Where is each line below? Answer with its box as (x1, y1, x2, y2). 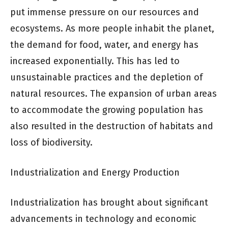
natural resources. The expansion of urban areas (10, 88, 217, 99)
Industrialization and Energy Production (10, 166, 180, 178)
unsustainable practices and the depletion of (10, 71, 203, 83)
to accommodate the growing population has (10, 104, 203, 116)
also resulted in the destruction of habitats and (10, 120, 213, 132)
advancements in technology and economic (10, 213, 196, 224)
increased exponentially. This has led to (10, 55, 180, 67)
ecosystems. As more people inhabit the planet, (10, 22, 214, 34)
